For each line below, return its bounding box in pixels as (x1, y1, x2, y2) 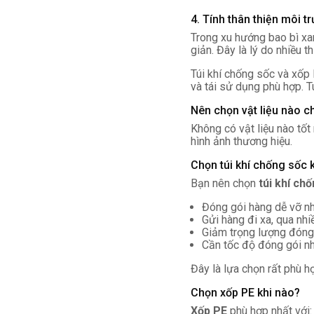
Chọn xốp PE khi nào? (191, 286, 300, 299)
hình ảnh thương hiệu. (191, 135, 292, 148)
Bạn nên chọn (191, 177, 259, 190)
